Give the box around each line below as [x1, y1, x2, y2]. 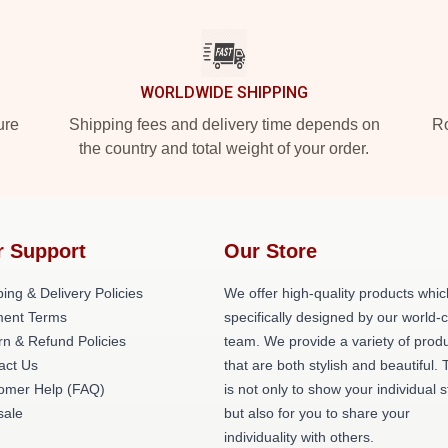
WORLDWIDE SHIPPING [140, 83, 308, 102]
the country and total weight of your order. [79, 140, 369, 157]
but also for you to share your [224, 405, 410, 421]
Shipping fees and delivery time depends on [68, 116, 380, 133]
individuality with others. [224, 429, 374, 445]
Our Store [224, 240, 317, 262]
